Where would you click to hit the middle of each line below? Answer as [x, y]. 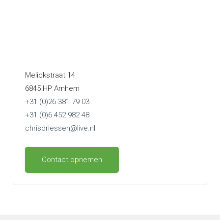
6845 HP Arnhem [52, 88]
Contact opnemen [72, 160]
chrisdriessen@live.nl [60, 128]
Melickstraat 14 [50, 75]
